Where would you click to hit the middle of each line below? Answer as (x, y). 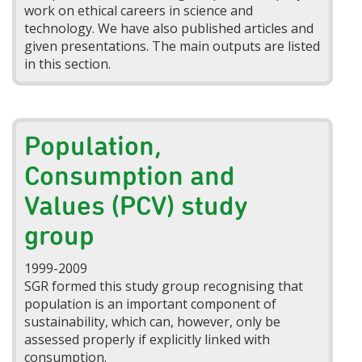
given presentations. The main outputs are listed (173, 46)
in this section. (68, 64)
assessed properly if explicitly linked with (147, 339)
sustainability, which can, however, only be (153, 321)
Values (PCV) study (137, 205)
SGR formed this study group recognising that (164, 286)
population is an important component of (151, 303)
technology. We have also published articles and (169, 29)
